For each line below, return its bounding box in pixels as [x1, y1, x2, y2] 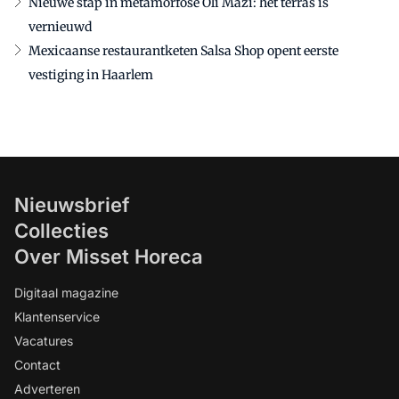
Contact [14, 356, 61, 372]
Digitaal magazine [14, 284, 118, 300]
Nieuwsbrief [14, 192, 130, 216]
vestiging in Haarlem [28, 66, 153, 83]
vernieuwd [28, 18, 92, 35]
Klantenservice [14, 308, 100, 324]
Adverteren [14, 380, 80, 396]
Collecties [14, 218, 109, 242]
